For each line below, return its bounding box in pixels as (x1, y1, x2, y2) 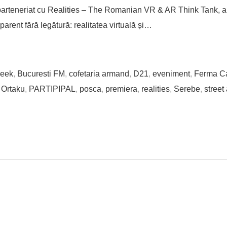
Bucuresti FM (17, 69, 65, 79)
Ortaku (1, 85, 25, 94)
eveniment (153, 69, 190, 79)
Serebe (174, 85, 200, 94)
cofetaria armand (69, 69, 129, 79)
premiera (105, 85, 137, 94)
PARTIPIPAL (29, 85, 75, 94)
